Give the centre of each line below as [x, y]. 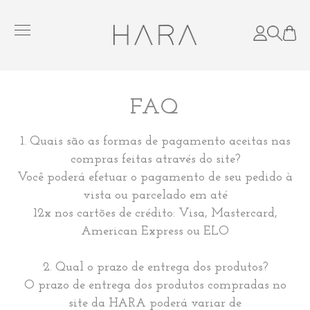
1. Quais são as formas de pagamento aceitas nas [155, 142]
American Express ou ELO [155, 231]
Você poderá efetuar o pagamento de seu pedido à [155, 177]
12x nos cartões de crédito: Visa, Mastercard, [155, 213]
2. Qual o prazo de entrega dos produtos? [155, 267]
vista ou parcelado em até [155, 195]
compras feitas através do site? [155, 159]
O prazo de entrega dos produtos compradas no [155, 285]
